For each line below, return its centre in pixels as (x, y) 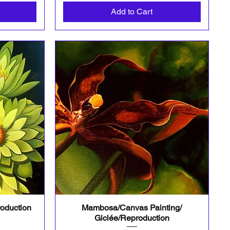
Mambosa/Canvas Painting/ (132, 207)
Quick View (132, 207)
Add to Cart (132, 12)
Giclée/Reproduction (132, 218)
